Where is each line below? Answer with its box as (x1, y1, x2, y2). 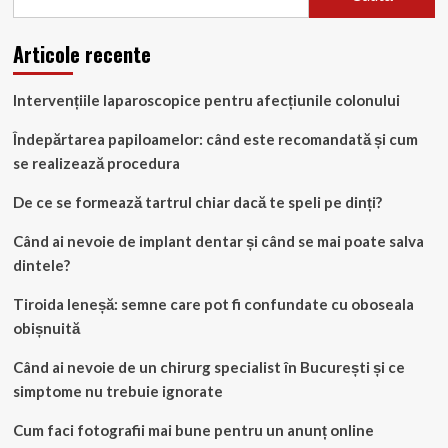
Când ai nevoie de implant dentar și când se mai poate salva (12, 231, 424, 250)
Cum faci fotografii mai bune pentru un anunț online (12, 420, 374, 439)
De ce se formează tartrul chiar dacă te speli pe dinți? (12, 192, 382, 211)
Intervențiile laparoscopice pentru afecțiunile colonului (12, 90, 400, 109)
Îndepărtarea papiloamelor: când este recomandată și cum (12, 129, 418, 148)
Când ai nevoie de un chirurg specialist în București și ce (12, 357, 405, 376)
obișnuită (12, 318, 80, 337)
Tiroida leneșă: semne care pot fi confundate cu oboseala (12, 294, 414, 313)
